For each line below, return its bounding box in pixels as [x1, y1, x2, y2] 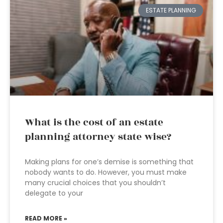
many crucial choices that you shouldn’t [25, 178, 166, 188]
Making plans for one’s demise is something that [25, 157, 194, 167]
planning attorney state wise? [25, 129, 171, 144]
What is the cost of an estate [25, 115, 163, 130]
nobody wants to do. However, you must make [25, 167, 187, 177]
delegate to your [25, 188, 83, 198]
